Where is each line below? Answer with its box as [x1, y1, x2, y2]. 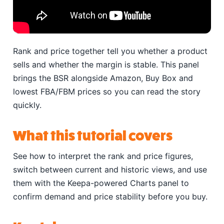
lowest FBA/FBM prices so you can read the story [13, 86, 200, 96]
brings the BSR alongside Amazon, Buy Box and [13, 72, 193, 83]
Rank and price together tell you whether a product [13, 45, 207, 56]
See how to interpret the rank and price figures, [13, 150, 193, 161]
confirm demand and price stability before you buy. [13, 191, 207, 201]
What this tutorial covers [13, 127, 172, 143]
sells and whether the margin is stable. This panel [13, 59, 199, 69]
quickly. [13, 99, 41, 110]
